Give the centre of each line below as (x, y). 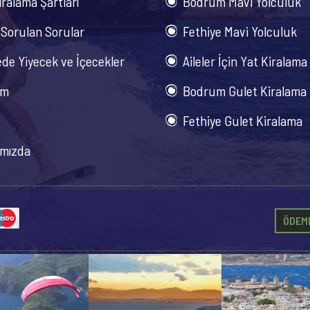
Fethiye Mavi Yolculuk (240, 31)
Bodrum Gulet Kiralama (245, 91)
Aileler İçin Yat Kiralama (245, 61)
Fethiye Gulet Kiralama (243, 120)
